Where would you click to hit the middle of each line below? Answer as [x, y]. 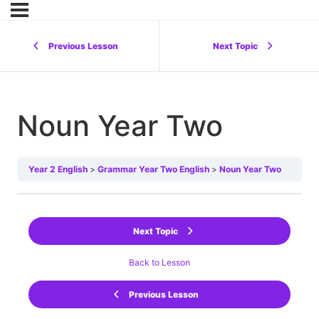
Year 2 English [58, 169]
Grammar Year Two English [153, 169]
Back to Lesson [159, 263]
